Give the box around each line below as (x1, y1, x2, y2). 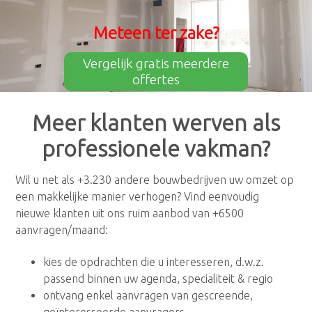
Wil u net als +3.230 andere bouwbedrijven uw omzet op (15, 173, 295, 186)
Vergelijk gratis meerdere (83, 56, 229, 72)
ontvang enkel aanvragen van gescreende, (43, 288, 253, 302)
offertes (132, 72, 180, 88)
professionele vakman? (42, 136, 270, 162)
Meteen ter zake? (93, 23, 219, 42)
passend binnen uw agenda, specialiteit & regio (43, 272, 274, 285)
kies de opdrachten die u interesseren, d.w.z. (43, 255, 265, 268)
